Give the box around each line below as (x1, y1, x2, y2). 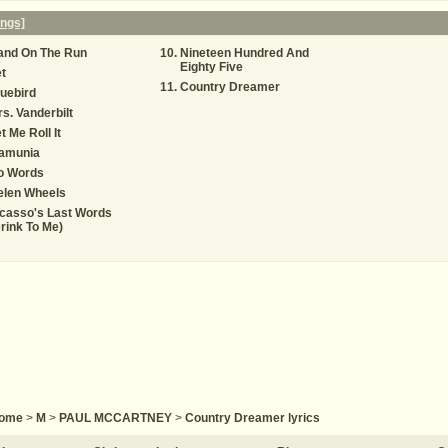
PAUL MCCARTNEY (58, 411, 172, 425)
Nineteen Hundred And (180, 46, 309, 60)
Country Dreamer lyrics (184, 411, 320, 425)
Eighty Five (180, 60, 243, 74)
